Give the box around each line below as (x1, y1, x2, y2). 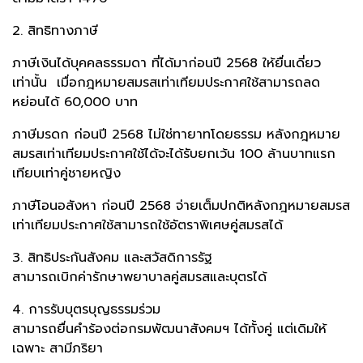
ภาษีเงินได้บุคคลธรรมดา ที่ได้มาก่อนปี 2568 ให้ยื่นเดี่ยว (12, 53, 321, 74)
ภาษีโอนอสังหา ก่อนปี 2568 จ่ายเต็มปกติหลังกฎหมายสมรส (12, 196, 350, 216)
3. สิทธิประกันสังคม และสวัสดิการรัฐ (12, 248, 212, 268)
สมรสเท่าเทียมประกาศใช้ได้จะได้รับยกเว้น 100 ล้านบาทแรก (12, 144, 335, 164)
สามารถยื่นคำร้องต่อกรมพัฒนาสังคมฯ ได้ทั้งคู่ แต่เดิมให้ (12, 319, 327, 340)
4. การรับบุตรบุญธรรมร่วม (12, 300, 160, 320)
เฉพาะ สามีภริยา (12, 339, 103, 359)
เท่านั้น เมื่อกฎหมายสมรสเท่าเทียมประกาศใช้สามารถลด (12, 73, 320, 93)
